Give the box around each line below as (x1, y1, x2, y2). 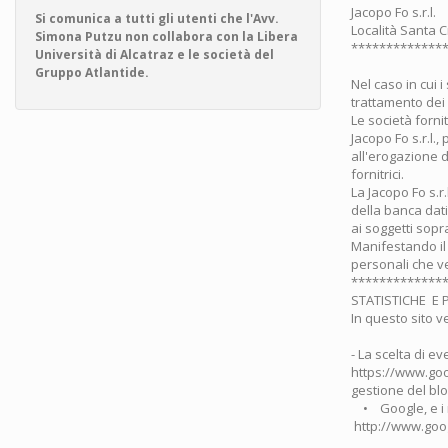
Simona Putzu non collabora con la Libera (35, 28, 298, 45)
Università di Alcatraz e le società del (35, 46, 274, 63)
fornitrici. (351, 165, 404, 183)
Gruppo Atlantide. (35, 64, 149, 81)
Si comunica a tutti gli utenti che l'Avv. (35, 10, 279, 27)
